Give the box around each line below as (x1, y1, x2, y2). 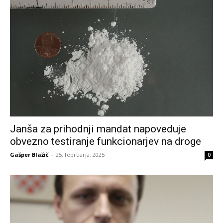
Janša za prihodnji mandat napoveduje (10, 122, 186, 135)
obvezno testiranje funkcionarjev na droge (10, 135, 201, 147)
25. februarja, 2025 (56, 150, 105, 158)
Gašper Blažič (10, 150, 49, 158)
